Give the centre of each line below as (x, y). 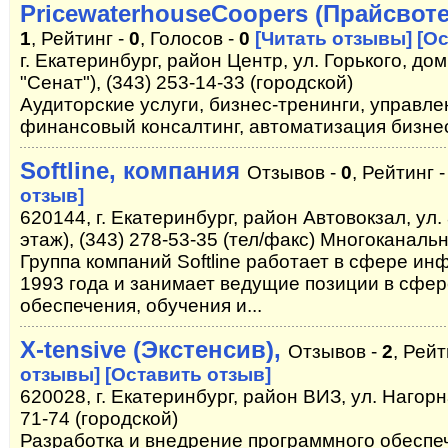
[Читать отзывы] (333, 38)
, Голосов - (189, 38)
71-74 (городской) (99, 418)
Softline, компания (130, 170)
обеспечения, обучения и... (141, 305)
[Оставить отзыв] (188, 374)
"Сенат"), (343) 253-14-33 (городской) (186, 82)
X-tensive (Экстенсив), (154, 349)
